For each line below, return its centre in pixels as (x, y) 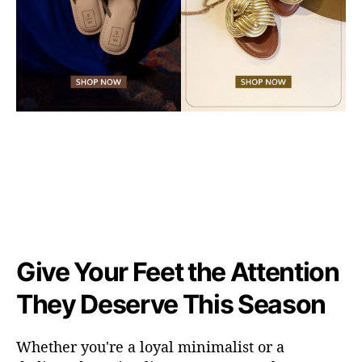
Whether (48, 347)
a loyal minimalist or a (204, 347)
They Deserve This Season (171, 305)
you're (102, 347)
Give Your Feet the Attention (178, 272)
